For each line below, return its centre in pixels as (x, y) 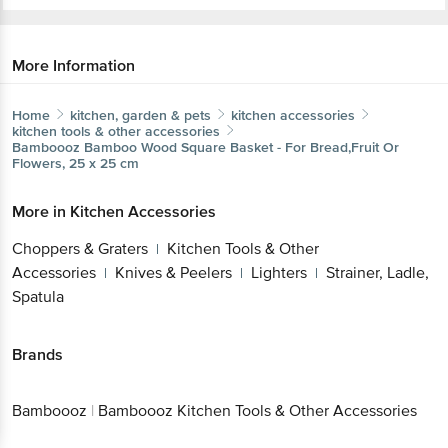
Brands (37, 354)
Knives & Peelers (173, 272)
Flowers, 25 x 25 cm (75, 163)
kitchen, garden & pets (140, 115)
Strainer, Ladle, (377, 272)
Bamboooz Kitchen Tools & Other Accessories (257, 411)
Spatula (38, 296)
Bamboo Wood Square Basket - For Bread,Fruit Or (241, 147)
